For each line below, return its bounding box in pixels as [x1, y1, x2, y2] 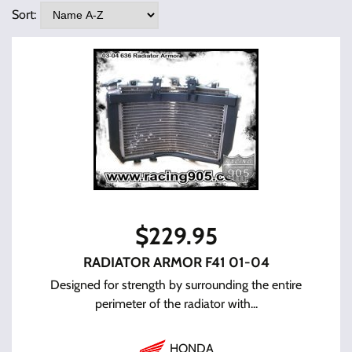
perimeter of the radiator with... [94, 296, 258, 311]
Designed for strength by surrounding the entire [50, 277, 302, 292]
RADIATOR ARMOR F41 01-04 [82, 254, 269, 271]
